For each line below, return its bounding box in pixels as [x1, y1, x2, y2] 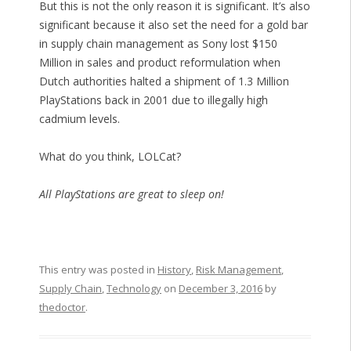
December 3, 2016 [178, 281, 262, 296]
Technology [106, 281, 161, 296]
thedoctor [38, 300, 85, 315]
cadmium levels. [38, 111, 120, 127]
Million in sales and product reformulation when [38, 55, 280, 71]
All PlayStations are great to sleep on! [38, 186, 224, 202]
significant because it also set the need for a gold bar [38, 17, 308, 33]
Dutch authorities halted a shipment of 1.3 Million [38, 74, 289, 89]
